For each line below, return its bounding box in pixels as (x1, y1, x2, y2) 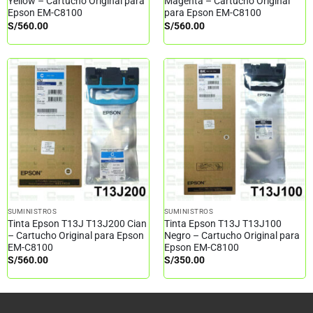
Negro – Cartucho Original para (163, 229, 300, 241)
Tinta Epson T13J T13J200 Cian (7, 217, 147, 229)
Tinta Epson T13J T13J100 (163, 217, 282, 229)
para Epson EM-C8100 (163, 7, 261, 19)
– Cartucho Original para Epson (7, 229, 144, 241)
